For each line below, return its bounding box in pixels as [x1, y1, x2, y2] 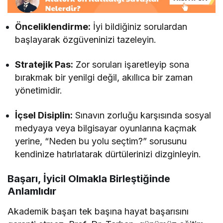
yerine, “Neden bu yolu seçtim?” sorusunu [15, 136, 187, 147]
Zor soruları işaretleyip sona [73, 59, 190, 70]
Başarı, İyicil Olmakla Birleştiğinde [7, 173, 170, 185]
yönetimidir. [15, 85, 62, 96]
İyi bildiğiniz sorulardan [91, 21, 188, 32]
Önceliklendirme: [15, 21, 91, 32]
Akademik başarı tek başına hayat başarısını [7, 206, 189, 217]
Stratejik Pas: [15, 59, 74, 70]
